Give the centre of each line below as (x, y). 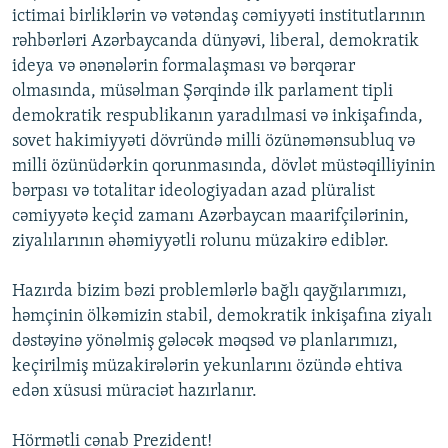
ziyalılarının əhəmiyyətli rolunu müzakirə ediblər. (200, 242)
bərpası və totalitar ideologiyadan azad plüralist (193, 192)
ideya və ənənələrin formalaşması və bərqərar (183, 67)
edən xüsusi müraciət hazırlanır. (134, 392)
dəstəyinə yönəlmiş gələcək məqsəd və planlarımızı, (205, 342)
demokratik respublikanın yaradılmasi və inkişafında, (217, 117)
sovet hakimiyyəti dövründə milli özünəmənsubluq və (213, 142)
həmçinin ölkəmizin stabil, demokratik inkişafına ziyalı (222, 317)
